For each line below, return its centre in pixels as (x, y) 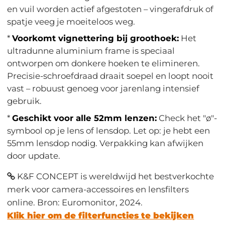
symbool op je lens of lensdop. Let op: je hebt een (109, 130)
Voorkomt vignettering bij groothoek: (96, 38)
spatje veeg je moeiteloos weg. (71, 21)
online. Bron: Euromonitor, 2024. (75, 202)
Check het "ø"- (187, 118)
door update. (34, 155)
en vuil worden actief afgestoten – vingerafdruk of (110, 9)
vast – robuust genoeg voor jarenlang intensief (103, 89)
